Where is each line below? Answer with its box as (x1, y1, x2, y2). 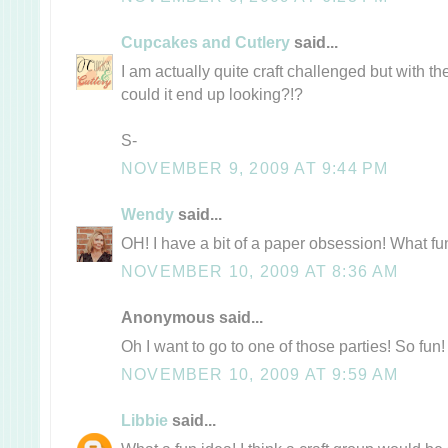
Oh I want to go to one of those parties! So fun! (121, 336, 445, 355)
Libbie (121, 410, 168, 429)
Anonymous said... (121, 307, 263, 326)
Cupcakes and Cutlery (121, 32, 290, 51)
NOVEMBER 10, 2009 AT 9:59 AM (121, 364, 399, 383)
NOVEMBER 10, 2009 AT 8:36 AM (121, 261, 399, 280)
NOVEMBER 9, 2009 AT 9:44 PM (121, 158, 389, 177)
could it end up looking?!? (121, 84, 303, 103)
